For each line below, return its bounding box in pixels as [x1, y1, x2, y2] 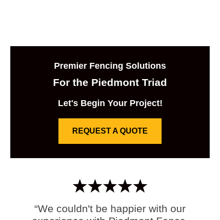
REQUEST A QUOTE [72, 126, 148, 135]
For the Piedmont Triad [53, 76, 167, 88]
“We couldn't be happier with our [34, 202, 186, 214]
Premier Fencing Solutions [54, 60, 166, 71]
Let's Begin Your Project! [57, 98, 163, 108]
